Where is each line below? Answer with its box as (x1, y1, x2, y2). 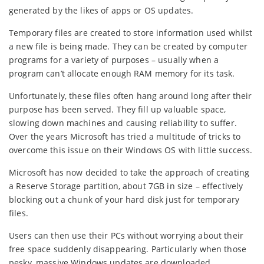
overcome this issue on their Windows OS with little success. (9, 144, 253, 156)
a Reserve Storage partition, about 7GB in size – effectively (9, 180, 243, 192)
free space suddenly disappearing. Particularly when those (9, 243, 246, 255)
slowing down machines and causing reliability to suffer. (9, 117, 237, 128)
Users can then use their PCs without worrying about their (9, 230, 243, 241)
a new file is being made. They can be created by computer (9, 41, 247, 52)
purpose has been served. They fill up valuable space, (9, 104, 226, 115)
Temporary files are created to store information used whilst (9, 27, 253, 38)
